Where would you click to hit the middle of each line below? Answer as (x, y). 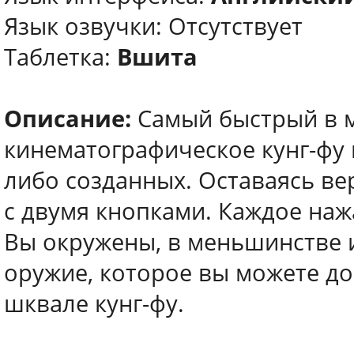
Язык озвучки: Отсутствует (153, 26)
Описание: (68, 119)
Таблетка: (60, 57)
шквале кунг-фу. (94, 303)
